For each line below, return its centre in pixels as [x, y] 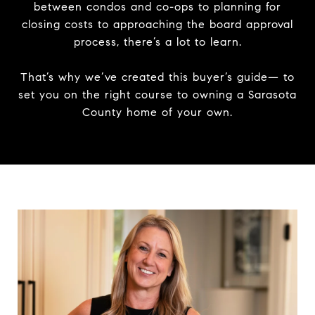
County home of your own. [157, 112]
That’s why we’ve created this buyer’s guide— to [157, 77]
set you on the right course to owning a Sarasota [157, 94]
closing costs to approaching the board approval [157, 24]
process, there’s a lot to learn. [157, 42]
